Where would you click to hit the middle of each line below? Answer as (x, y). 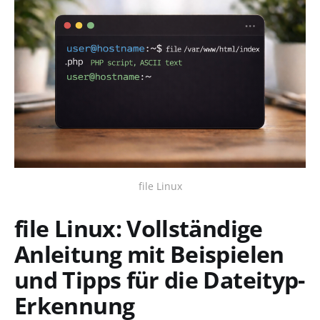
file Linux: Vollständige (139, 228)
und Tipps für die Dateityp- (160, 279)
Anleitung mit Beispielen (149, 254)
